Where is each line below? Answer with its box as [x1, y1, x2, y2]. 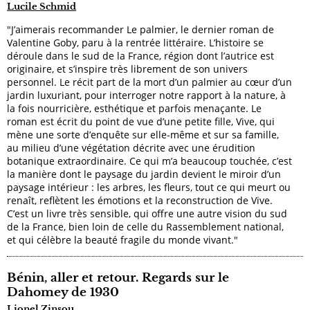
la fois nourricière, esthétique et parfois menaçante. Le [7, 101, 262, 115]
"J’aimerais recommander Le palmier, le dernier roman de [7, 22, 274, 36]
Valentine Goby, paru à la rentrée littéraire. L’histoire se [7, 35, 264, 49]
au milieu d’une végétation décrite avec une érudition [7, 140, 255, 154]
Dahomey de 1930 [7, 284, 119, 300]
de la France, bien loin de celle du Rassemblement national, [7, 219, 284, 233]
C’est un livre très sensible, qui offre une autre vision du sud [7, 206, 287, 220]
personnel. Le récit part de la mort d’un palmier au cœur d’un [7, 75, 292, 89]
